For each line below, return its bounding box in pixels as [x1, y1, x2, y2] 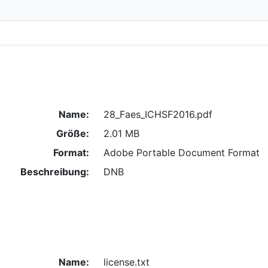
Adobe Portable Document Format [103, 146, 260, 159]
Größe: [56, 127, 89, 139]
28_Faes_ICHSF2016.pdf [103, 108, 212, 120]
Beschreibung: [20, 165, 89, 178]
